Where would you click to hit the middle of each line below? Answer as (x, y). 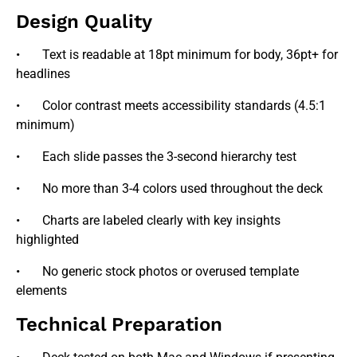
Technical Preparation (119, 324)
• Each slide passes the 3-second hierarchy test (156, 156)
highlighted (47, 239)
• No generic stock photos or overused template (157, 271)
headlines (43, 73)
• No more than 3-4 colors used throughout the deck (169, 188)
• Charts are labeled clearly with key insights (148, 220)
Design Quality (84, 21)
